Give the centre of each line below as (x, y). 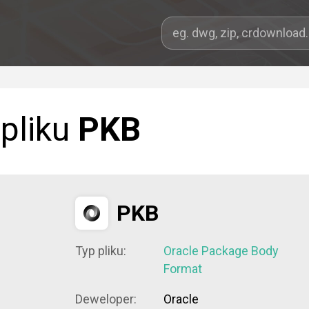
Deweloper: (106, 299)
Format (183, 269)
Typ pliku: (101, 251)
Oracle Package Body (221, 251)
